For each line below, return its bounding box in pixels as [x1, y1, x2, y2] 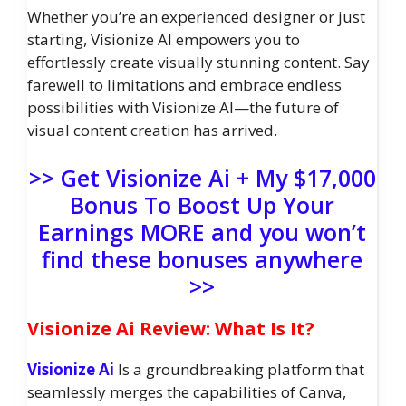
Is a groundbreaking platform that [114, 359, 364, 381]
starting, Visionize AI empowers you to [27, 28, 300, 50]
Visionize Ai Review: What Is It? [27, 316, 314, 342]
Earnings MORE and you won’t [38, 217, 366, 248]
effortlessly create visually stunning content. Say [27, 51, 370, 72]
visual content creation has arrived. [27, 119, 277, 140]
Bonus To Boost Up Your [70, 189, 334, 221]
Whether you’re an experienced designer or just [27, 5, 365, 27]
